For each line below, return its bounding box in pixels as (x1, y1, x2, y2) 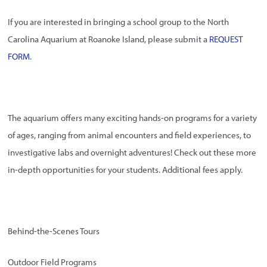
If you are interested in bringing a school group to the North (8, 16, 229, 28)
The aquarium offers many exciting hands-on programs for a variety (8, 112, 257, 124)
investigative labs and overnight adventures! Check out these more (8, 147, 257, 159)
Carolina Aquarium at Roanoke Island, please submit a (8, 33, 210, 45)
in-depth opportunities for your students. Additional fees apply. (8, 164, 243, 176)
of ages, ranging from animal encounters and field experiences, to (8, 129, 252, 141)
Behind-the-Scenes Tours (8, 225, 100, 237)
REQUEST (209, 33, 243, 45)
